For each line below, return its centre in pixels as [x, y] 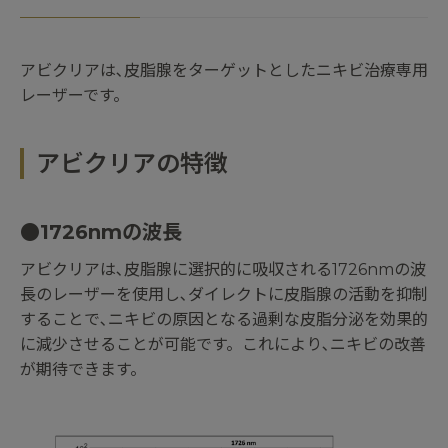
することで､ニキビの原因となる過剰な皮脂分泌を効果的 [224, 320]
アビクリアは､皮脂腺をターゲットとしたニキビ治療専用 [224, 71]
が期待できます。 [83, 370]
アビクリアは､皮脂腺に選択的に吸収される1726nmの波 [223, 270]
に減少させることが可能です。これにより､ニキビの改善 [223, 345]
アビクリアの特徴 [132, 164]
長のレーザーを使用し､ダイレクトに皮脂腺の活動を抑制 [224, 295]
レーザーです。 [74, 96]
